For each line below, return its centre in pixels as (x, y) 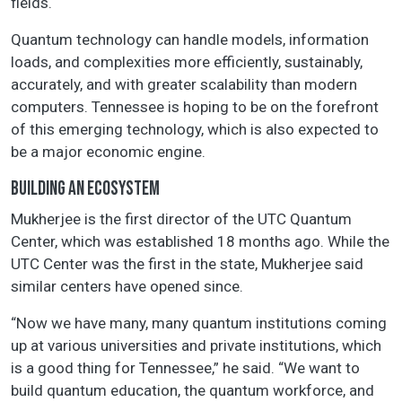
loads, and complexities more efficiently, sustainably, (187, 62)
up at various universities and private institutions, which (196, 346)
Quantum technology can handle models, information (190, 40)
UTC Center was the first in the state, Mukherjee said (187, 264)
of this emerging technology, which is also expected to (195, 130)
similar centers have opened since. (127, 287)
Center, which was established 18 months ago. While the (200, 242)
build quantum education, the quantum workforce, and (192, 391)
